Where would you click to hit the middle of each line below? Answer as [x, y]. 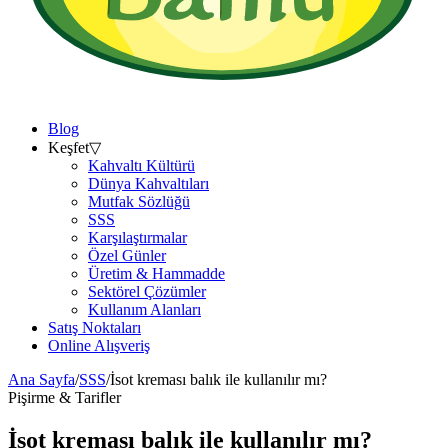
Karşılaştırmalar [137, 238]
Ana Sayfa [41, 380]
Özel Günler [127, 256]
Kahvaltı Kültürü [141, 166]
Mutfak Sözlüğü [139, 202]
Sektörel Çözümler [147, 292]
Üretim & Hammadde [156, 274]
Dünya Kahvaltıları [148, 184]
